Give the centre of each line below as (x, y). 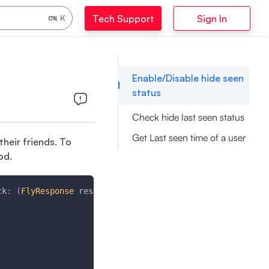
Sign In (212, 18)
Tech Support (123, 18)
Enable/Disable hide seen (188, 78)
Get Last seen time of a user (189, 137)
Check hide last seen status (188, 117)
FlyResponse (47, 191)
